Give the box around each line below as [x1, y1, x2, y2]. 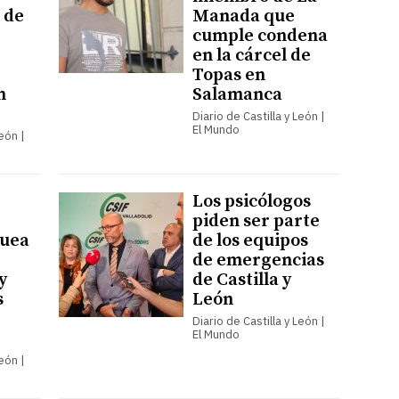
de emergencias [191, 248, 324, 272]
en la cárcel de [191, 44, 311, 67]
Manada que [191, 4, 295, 28]
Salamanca [191, 83, 282, 106]
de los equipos [191, 229, 308, 252]
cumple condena [191, 24, 328, 47]
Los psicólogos [191, 190, 311, 213]
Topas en [191, 63, 265, 86]
